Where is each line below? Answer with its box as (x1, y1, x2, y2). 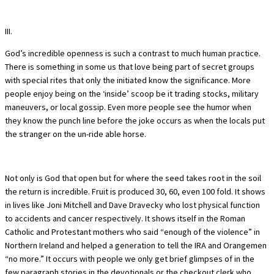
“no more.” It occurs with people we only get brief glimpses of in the (5, 253, 254, 264)
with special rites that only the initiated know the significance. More (5, 74, 251, 86)
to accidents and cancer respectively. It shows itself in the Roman (5, 212, 245, 224)
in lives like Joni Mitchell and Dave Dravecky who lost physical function (5, 199, 260, 210)
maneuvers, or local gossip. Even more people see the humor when (5, 101, 251, 113)
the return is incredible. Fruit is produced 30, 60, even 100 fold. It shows (5, 185, 265, 197)
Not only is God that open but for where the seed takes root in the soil (5, 172, 261, 183)
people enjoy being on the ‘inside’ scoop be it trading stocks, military (5, 87, 259, 99)
